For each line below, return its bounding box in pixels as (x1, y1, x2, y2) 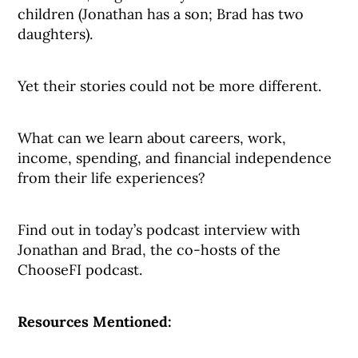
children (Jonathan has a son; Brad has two (18, 5, 304, 23)
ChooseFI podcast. (18, 261, 143, 279)
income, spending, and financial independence (18, 149, 332, 167)
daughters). (18, 25, 93, 43)
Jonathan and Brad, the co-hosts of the (18, 241, 281, 259)
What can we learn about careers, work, (18, 129, 287, 147)
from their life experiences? (18, 169, 206, 187)
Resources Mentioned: (18, 312, 173, 331)
